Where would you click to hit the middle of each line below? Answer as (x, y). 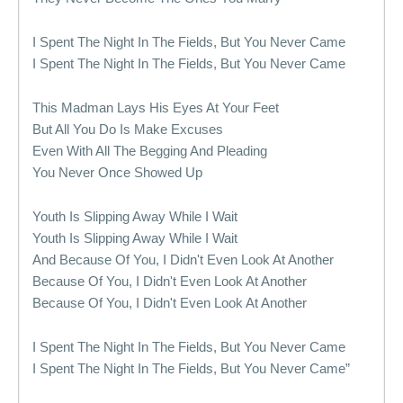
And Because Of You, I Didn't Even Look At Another (183, 260)
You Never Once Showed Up (117, 172)
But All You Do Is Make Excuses (128, 129)
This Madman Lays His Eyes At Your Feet (156, 107)
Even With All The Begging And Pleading (150, 151)
